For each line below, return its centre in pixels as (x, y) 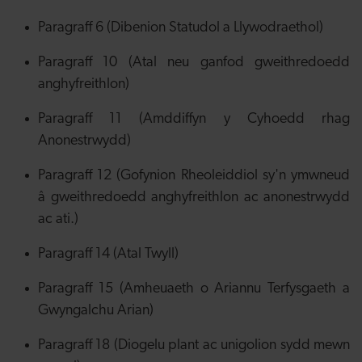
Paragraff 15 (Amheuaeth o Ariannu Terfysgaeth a (194, 289)
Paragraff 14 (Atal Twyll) (108, 254)
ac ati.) (58, 219)
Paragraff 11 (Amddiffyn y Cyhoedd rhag (194, 119)
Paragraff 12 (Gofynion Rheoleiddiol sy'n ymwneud (194, 176)
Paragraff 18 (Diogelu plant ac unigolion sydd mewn (194, 345)
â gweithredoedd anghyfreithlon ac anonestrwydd (194, 198)
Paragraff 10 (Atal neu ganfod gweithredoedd (194, 63)
